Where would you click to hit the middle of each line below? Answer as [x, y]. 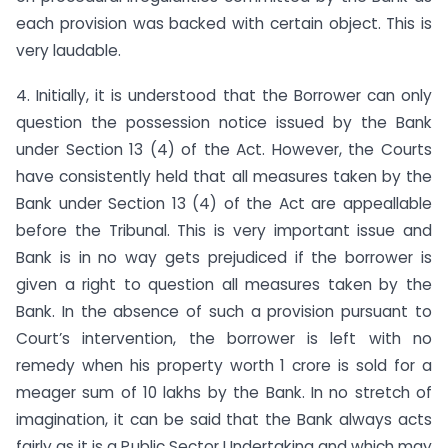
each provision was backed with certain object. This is [224, 23]
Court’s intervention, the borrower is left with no [224, 338]
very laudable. [68, 50]
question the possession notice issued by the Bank [224, 122]
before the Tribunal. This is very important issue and [224, 230]
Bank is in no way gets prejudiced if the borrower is [224, 257]
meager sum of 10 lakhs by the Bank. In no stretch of [224, 392]
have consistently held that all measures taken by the [224, 176]
